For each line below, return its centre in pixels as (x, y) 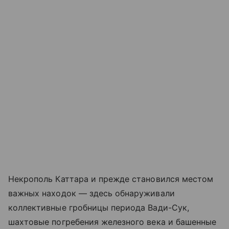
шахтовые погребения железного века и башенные (112, 222)
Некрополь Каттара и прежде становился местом (111, 179)
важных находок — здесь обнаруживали (91, 193)
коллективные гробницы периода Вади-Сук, (99, 208)
